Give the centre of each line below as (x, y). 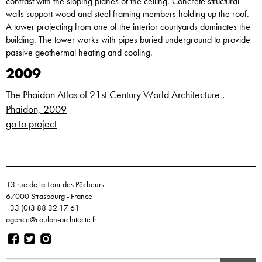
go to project (31, 124)
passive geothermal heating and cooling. (79, 52)
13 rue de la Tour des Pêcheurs (55, 184)
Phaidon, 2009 (36, 109)
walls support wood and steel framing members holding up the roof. (127, 14)
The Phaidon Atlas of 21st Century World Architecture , (116, 94)
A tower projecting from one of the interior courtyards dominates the (128, 27)
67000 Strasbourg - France (49, 196)
